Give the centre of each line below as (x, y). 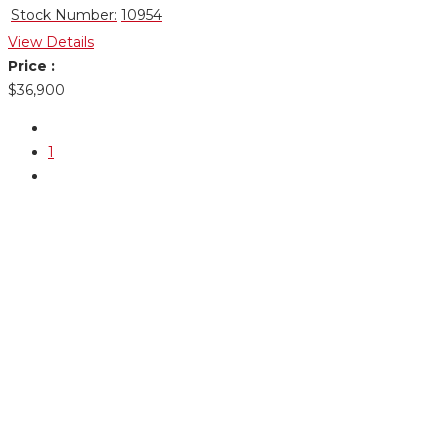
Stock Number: (64, 15)
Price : (31, 66)
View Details (51, 42)
